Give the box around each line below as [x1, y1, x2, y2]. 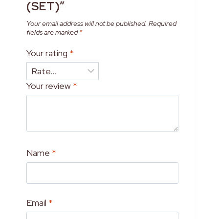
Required [148, 19, 176, 28]
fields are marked [26, 27, 79, 37]
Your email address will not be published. [26, 19, 147, 28]
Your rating [26, 47, 69, 59]
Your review [26, 80, 73, 92]
